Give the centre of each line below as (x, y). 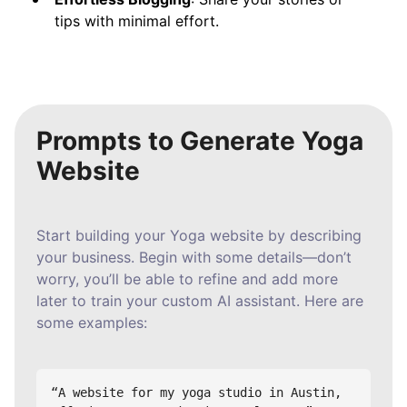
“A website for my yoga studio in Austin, (196, 392)
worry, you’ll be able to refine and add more (187, 279)
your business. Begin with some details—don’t (194, 258)
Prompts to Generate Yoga (200, 141)
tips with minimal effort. (136, 21)
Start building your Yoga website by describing (199, 236)
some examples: (92, 323)
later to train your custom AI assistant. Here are (200, 301)
